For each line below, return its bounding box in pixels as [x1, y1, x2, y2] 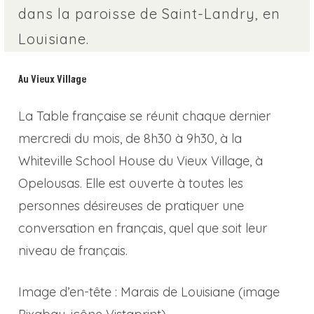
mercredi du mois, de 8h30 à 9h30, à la [18, 130, 243, 146]
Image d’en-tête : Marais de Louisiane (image [18, 283, 280, 300]
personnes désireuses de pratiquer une [18, 197, 245, 214]
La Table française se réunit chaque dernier [18, 107, 271, 124]
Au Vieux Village [18, 72, 87, 86]
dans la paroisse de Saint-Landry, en [18, 4, 281, 22]
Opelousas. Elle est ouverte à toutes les [18, 175, 244, 191]
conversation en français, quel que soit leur [18, 219, 268, 236]
